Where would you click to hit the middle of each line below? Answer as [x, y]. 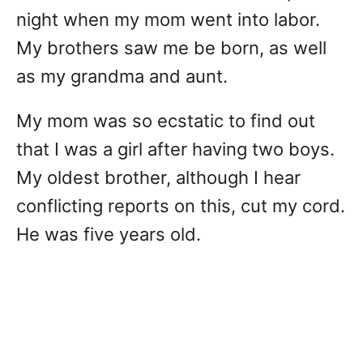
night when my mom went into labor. [168, 20]
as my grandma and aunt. [122, 77]
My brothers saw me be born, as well [171, 48]
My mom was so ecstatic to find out [166, 121]
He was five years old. [109, 235]
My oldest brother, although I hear [158, 178]
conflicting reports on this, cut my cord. [181, 206]
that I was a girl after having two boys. [175, 149]
